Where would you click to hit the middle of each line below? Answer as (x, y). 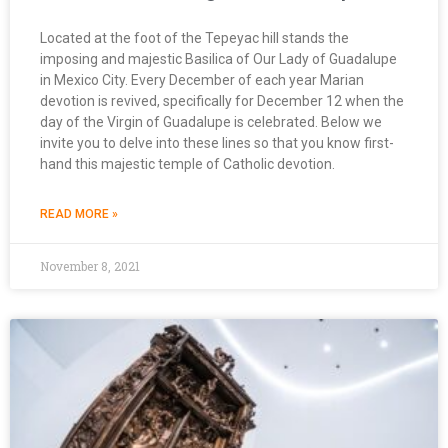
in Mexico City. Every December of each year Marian (202, 79)
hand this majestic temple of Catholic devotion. (187, 163)
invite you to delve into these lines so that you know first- (217, 142)
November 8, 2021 (90, 265)
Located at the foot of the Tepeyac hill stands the (194, 37)
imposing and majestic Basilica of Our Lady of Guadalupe (218, 58)
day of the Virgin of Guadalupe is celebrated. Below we (211, 121)
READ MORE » (79, 213)
